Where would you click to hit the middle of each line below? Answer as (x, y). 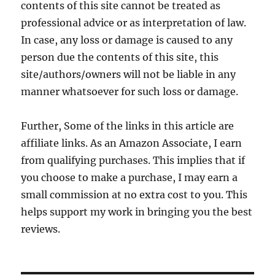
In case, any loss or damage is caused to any (127, 40)
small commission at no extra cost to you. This (134, 194)
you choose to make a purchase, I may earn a (130, 177)
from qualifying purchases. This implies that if (133, 160)
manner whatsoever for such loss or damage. (130, 91)
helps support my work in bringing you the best (137, 211)
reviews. (41, 229)
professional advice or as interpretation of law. (134, 22)
